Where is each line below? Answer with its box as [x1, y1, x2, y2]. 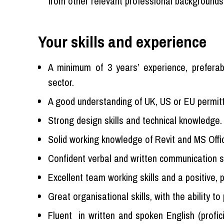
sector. [47, 75, 74, 89]
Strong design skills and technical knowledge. [47, 113, 222, 127]
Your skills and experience [37, 31, 206, 53]
